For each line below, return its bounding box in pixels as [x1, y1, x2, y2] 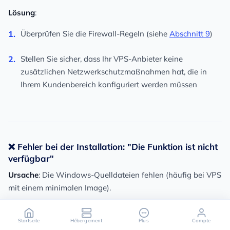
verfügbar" [8, 153, 54, 164]
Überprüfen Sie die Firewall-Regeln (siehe [21, 29, 169, 39]
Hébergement [70, 217, 103, 223]
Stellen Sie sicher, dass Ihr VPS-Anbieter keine [21, 54, 183, 64]
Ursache [8, 170, 39, 180]
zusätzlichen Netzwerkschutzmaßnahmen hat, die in [21, 67, 207, 77]
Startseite [17, 217, 40, 223]
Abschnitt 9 [169, 29, 210, 39]
